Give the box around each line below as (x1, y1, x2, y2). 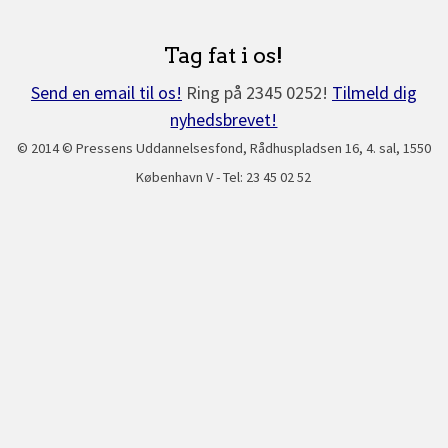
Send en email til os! (30, 81, 182, 105)
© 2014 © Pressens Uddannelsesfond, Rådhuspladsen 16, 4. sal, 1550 (16, 139, 431, 158)
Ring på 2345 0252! (181, 81, 332, 105)
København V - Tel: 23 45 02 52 (136, 168, 312, 187)
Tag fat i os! (164, 41, 284, 68)
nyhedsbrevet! (170, 108, 278, 132)
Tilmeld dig (331, 81, 417, 105)
